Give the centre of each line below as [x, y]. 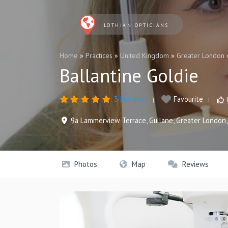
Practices [99, 56]
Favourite [189, 99]
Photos [85, 164]
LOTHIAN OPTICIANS [136, 25]
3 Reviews [130, 99]
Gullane [161, 120]
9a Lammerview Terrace [108, 120]
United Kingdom [145, 56]
